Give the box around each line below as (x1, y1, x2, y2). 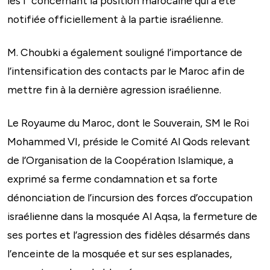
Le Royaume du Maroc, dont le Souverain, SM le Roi (7, 116, 249, 129)
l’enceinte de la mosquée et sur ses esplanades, (7, 246, 232, 260)
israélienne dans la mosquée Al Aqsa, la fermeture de (7, 209, 257, 222)
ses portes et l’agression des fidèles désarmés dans (7, 228, 250, 241)
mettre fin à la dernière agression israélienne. (7, 83, 221, 96)
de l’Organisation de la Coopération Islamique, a (7, 153, 233, 166)
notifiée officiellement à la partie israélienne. (7, 12, 223, 25)
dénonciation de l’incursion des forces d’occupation (7, 190, 253, 204)
